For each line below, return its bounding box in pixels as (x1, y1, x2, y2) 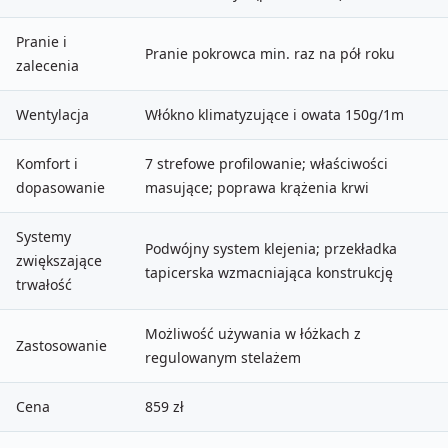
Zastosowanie (16, 335, 107, 355)
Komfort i (16, 153, 78, 173)
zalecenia (16, 55, 79, 75)
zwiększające (16, 250, 102, 270)
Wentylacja (16, 104, 89, 124)
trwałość (16, 274, 72, 294)
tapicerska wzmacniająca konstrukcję (145, 262, 393, 282)
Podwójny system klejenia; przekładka (145, 238, 397, 258)
